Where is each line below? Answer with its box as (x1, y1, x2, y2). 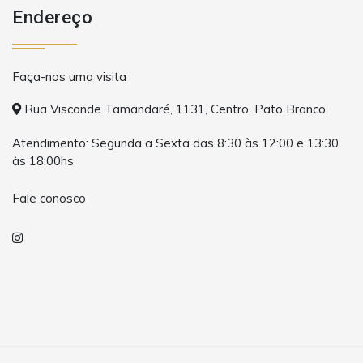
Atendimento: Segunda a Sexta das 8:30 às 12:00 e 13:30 (12, 135, 339, 151)
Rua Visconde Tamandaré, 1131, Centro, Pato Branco (21, 100, 326, 117)
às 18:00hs (12, 152, 74, 169)
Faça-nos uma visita (12, 68, 126, 84)
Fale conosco (12, 190, 86, 206)
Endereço (12, 6, 92, 28)
